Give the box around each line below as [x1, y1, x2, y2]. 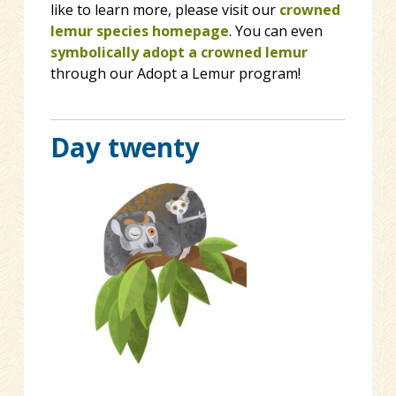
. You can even [228, 20, 323, 41]
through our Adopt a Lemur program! [49, 63, 301, 83]
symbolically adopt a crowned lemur [49, 42, 308, 62]
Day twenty [49, 129, 200, 166]
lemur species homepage [49, 20, 229, 41]
